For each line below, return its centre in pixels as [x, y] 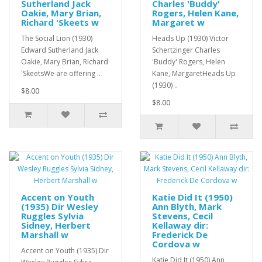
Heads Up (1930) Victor [190, 39]
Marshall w [45, 235]
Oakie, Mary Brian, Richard [65, 62]
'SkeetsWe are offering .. [61, 74]
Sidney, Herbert [56, 225]
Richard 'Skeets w [60, 23]
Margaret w [178, 23]
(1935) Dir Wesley [60, 207]
